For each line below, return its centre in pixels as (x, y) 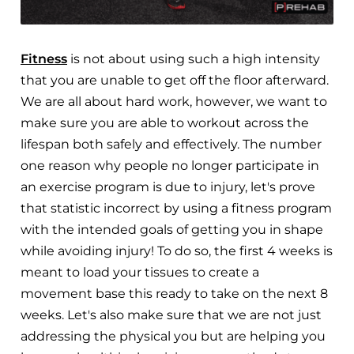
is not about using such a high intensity (194, 58)
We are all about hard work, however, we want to (174, 101)
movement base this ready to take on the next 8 (174, 293)
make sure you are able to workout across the (165, 122)
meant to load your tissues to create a (140, 272)
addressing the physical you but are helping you (173, 336)
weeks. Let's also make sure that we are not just (171, 314)
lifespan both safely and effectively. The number (171, 144)
